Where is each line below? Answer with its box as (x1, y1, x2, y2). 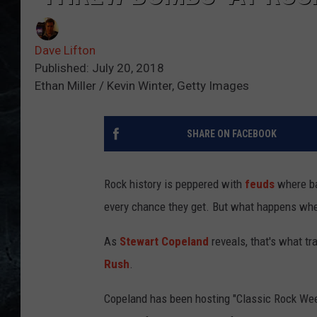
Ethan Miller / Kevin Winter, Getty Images (35, 79, 249, 93)
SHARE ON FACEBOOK (186, 128, 277, 140)
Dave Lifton (35, 43, 96, 58)
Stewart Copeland (120, 234, 209, 249)
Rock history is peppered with (104, 177, 245, 192)
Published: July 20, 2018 (35, 61, 164, 76)
